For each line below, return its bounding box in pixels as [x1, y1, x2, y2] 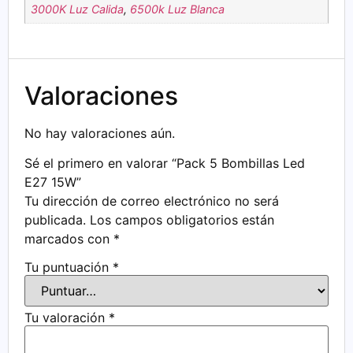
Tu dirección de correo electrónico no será [24, 193, 279, 210]
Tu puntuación [24, 258, 113, 275]
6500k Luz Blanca [130, 2, 225, 16]
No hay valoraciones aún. [24, 124, 175, 141]
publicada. [24, 212, 86, 229]
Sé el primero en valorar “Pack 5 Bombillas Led [24, 155, 305, 172]
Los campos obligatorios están [90, 212, 274, 229]
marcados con [24, 231, 113, 247]
